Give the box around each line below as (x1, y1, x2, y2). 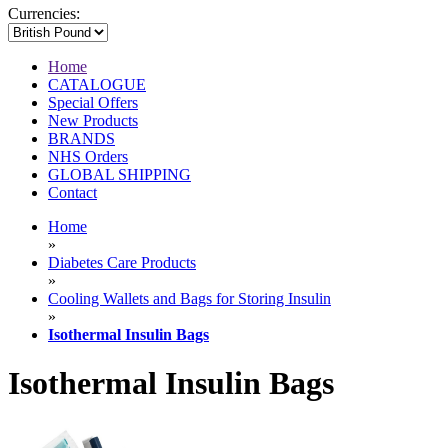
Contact (48, 184, 97, 202)
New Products (48, 112, 138, 130)
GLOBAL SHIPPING (48, 166, 191, 184)
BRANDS (48, 130, 115, 148)
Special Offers (48, 94, 138, 112)
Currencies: (8, 5, 80, 23)
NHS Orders (48, 148, 128, 166)
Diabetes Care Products (48, 254, 196, 272)
